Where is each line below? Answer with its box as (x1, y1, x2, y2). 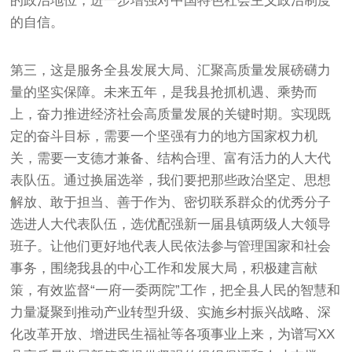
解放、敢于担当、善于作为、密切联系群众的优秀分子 (10, 194, 332, 210)
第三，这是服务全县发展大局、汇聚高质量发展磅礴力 (10, 62, 332, 78)
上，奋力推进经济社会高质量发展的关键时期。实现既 (10, 106, 332, 122)
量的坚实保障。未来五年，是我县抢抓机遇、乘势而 (10, 84, 318, 100)
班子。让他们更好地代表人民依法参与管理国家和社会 (10, 238, 332, 254)
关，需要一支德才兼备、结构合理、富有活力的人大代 (10, 150, 332, 166)
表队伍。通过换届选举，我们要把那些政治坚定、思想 (10, 172, 332, 188)
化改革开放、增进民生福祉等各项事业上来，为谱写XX (10, 326, 335, 342)
